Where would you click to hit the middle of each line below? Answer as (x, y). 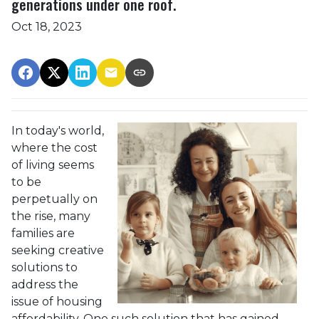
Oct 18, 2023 (47, 27)
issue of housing (57, 302)
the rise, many (51, 216)
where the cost (54, 148)
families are (43, 233)
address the (45, 284)
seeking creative (58, 250)
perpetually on (54, 199)
